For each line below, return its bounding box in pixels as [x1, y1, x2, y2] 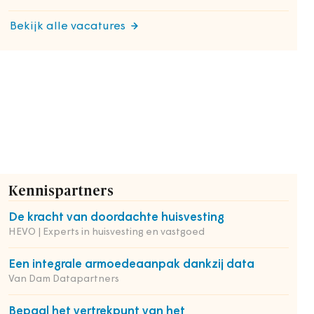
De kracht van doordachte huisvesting [8, 212, 224, 224]
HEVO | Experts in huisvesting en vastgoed [8, 227, 205, 238]
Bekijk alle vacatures [10, 21, 125, 32]
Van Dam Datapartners [8, 274, 119, 285]
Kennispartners [8, 184, 114, 198]
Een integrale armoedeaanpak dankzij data [8, 259, 254, 271]
